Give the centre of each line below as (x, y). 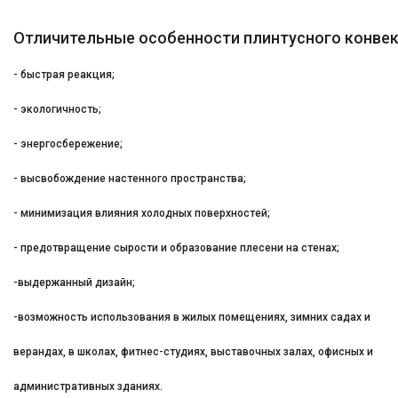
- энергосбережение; (68, 144)
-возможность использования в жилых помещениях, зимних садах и (192, 318)
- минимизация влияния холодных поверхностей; (142, 214)
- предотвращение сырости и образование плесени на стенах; (176, 248)
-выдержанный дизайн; (74, 283)
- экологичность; (57, 110)
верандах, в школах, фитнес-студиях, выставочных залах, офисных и (193, 352)
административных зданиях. (88, 387)
